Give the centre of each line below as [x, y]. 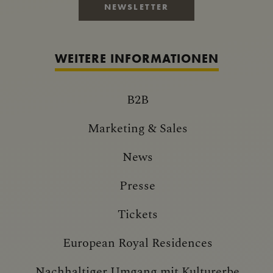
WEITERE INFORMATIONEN [136, 58]
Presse [137, 184]
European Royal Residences [137, 242]
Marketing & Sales [137, 127]
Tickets [137, 213]
